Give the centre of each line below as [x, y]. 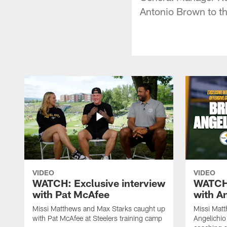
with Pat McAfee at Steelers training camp [97, 218]
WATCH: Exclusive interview [99, 183]
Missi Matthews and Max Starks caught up [99, 208]
